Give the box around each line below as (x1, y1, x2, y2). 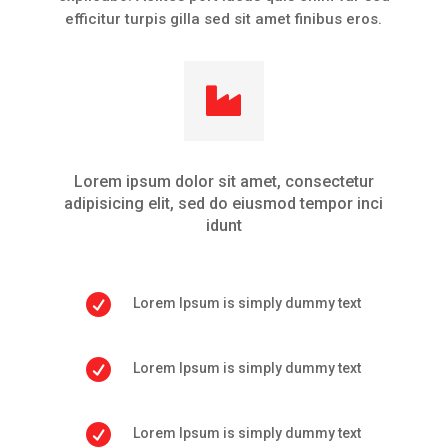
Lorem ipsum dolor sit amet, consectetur (73, 171, 374, 191)
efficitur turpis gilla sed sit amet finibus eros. (65, 9, 383, 28)
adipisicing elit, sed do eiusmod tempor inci (64, 193, 384, 213)
